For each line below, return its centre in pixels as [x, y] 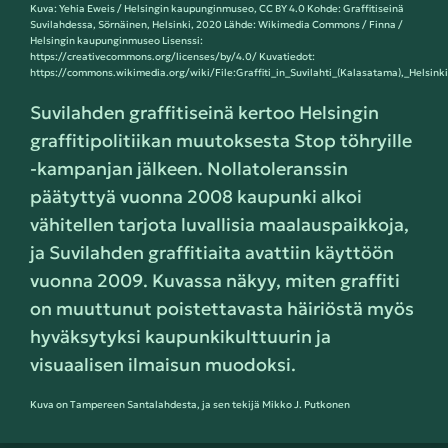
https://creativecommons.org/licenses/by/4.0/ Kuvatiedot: [172, 56]
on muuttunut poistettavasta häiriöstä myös [222, 308]
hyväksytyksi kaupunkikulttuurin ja [180, 336]
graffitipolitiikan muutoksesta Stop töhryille [221, 140]
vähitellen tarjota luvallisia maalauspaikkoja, [219, 224]
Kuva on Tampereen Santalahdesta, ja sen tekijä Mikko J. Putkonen [190, 404]
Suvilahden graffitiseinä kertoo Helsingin [204, 112]
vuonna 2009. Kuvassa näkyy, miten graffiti [215, 280]
